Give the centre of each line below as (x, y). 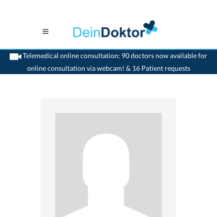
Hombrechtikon (136, 73)
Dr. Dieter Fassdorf (186, 73)
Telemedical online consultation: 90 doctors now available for (114, 56)
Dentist (101, 73)
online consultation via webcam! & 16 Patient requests (108, 68)
